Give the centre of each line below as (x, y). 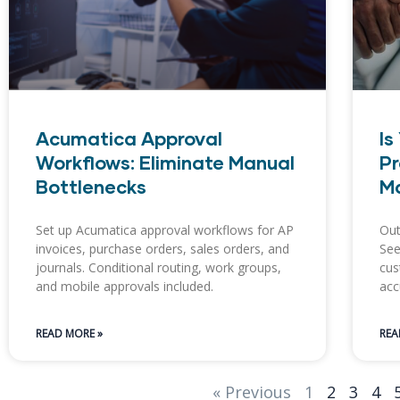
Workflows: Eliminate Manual (165, 162)
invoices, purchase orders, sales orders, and (162, 249)
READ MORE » (69, 334)
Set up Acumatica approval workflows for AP (165, 230)
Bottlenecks (91, 187)
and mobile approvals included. (125, 287)
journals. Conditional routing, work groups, (158, 268)
